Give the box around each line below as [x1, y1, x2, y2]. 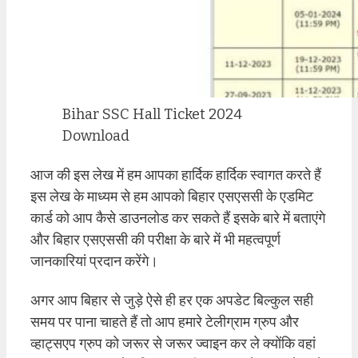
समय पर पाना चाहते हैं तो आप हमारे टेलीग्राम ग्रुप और [30, 312, 299, 331]
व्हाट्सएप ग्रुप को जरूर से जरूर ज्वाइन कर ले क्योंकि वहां [30, 334, 316, 352]
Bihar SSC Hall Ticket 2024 [62, 105, 242, 124]
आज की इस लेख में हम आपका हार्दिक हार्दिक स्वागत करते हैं [30, 165, 321, 184]
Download [62, 127, 129, 145]
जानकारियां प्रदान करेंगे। [30, 252, 158, 270]
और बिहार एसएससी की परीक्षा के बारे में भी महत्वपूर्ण [30, 230, 280, 249]
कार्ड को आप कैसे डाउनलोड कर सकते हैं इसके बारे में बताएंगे [30, 209, 325, 227]
